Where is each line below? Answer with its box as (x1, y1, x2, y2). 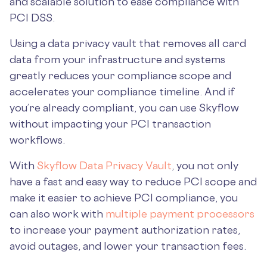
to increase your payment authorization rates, (10, 223, 240, 236)
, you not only (172, 159, 238, 172)
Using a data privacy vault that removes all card (10, 36, 246, 49)
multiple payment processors (105, 207, 254, 220)
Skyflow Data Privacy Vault (37, 159, 172, 172)
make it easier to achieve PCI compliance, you (10, 191, 238, 204)
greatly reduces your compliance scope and (10, 69, 231, 82)
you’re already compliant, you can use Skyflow (10, 101, 239, 114)
